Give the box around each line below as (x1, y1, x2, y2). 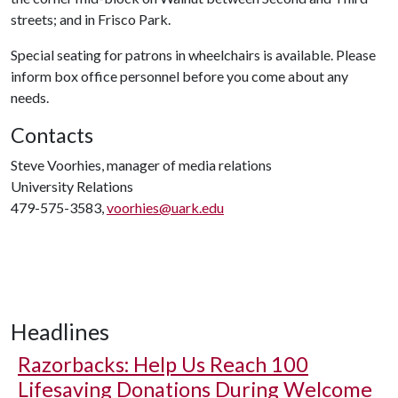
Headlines (11, 317, 109, 345)
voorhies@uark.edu (107, 198, 224, 216)
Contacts (11, 122, 93, 147)
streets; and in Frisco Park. (11, 10, 171, 28)
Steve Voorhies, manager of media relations (11, 155, 272, 173)
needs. (11, 88, 49, 106)
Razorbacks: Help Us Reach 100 (18, 351, 308, 377)
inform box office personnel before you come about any (11, 67, 348, 84)
